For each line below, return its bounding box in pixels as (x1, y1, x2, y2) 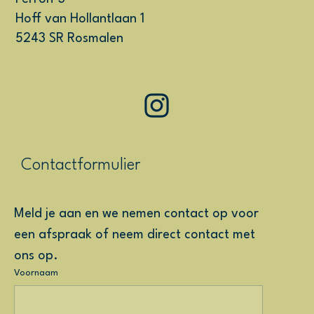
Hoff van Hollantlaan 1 (15, 13, 145, 26)
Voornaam (13, 268, 58, 278)
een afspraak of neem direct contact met (13, 228, 255, 242)
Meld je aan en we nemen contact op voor (13, 207, 259, 221)
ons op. (13, 250, 58, 263)
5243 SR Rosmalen (15, 32, 124, 46)
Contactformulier (20, 156, 140, 174)
